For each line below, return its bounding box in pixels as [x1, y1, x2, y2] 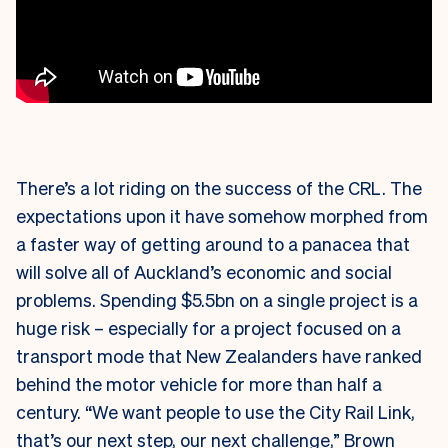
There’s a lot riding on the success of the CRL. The [16, 176, 422, 200]
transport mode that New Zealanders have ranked [16, 344, 422, 368]
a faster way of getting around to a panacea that [16, 232, 410, 256]
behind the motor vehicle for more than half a [16, 372, 382, 396]
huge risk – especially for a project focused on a [16, 316, 401, 340]
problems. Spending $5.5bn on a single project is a [16, 288, 418, 312]
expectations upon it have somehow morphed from [16, 204, 428, 228]
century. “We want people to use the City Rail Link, [16, 400, 415, 424]
